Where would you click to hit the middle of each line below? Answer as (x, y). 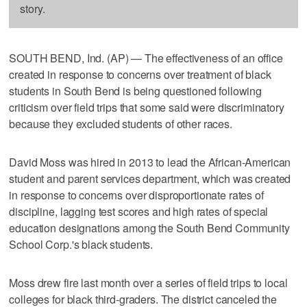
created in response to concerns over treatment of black (140, 74)
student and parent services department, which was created (150, 178)
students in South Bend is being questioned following (136, 90)
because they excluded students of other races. (121, 123)
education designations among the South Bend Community (149, 228)
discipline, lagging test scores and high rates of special (139, 211)
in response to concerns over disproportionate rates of (136, 195)
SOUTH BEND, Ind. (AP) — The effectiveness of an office (146, 58)
